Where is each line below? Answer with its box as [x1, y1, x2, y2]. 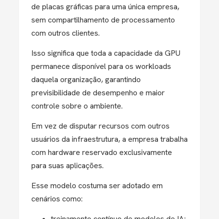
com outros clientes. [31, 28, 100, 38]
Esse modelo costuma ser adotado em [31, 180, 163, 191]
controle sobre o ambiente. [31, 101, 123, 111]
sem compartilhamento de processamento [31, 15, 175, 25]
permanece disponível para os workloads [31, 61, 171, 71]
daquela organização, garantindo [31, 74, 141, 85]
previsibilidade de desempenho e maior [31, 88, 165, 98]
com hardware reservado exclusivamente [31, 147, 172, 157]
